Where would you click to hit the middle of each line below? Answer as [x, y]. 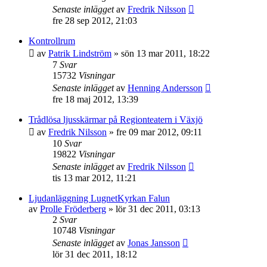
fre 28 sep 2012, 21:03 [95, 21]
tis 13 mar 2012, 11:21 [94, 178]
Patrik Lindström [80, 53]
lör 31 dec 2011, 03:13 [158, 209]
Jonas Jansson [154, 243]
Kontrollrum [52, 41]
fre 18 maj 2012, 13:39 [95, 99]
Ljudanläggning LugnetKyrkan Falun [99, 198]
